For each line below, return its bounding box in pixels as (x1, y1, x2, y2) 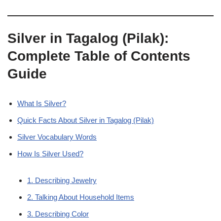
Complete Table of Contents (7, 48, 190, 64)
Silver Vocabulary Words (17, 133, 97, 141)
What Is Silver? (17, 99, 66, 108)
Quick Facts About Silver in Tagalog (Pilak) (17, 116, 154, 124)
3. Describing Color (27, 210, 89, 218)
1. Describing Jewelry (27, 176, 97, 184)
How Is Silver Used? (17, 149, 83, 158)
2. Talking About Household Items (27, 193, 134, 201)
